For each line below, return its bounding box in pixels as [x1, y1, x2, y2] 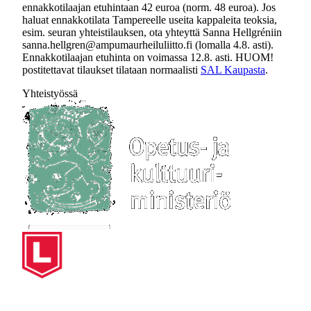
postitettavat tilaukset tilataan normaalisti [22, 64, 201, 76]
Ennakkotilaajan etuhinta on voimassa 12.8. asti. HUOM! [22, 51, 274, 63]
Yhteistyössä [22, 87, 78, 99]
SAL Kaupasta [201, 64, 265, 76]
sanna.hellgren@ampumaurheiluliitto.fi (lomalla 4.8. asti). [22, 39, 274, 51]
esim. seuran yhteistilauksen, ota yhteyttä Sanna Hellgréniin [22, 26, 282, 38]
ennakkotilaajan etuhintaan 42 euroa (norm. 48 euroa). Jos [22, 1, 276, 13]
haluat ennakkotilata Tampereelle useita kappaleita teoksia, [22, 14, 277, 26]
